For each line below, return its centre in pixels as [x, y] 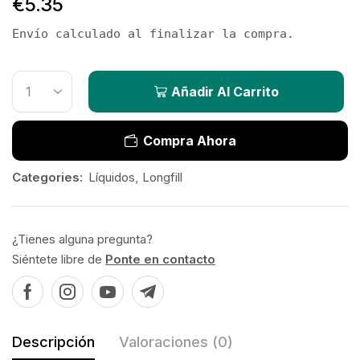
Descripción [53, 342]
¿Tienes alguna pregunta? [82, 239]
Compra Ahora [189, 141]
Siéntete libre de [59, 259]
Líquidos [112, 177]
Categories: [47, 177]
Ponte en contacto [160, 259]
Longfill [162, 177]
